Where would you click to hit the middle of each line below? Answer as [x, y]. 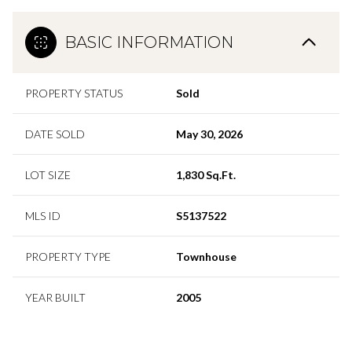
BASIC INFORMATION [149, 42]
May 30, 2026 [209, 134]
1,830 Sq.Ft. [206, 174]
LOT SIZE [48, 174]
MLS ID [43, 215]
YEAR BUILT [55, 297]
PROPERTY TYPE [68, 256]
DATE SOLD [55, 134]
